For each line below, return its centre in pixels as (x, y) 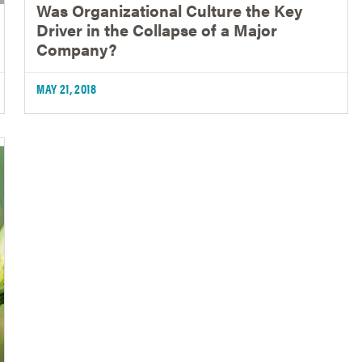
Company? (77, 48)
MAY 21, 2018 (67, 88)
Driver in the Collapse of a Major (157, 29)
